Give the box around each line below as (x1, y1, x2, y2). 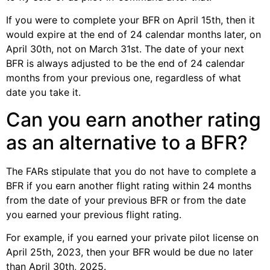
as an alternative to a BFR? (6, 130, 248, 154)
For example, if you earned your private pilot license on (6, 231, 259, 243)
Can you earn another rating (6, 107, 261, 131)
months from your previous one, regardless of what (6, 72, 241, 84)
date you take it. (6, 86, 81, 99)
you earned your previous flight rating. (6, 208, 181, 221)
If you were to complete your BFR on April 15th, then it (6, 14, 255, 27)
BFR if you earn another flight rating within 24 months (6, 179, 251, 192)
